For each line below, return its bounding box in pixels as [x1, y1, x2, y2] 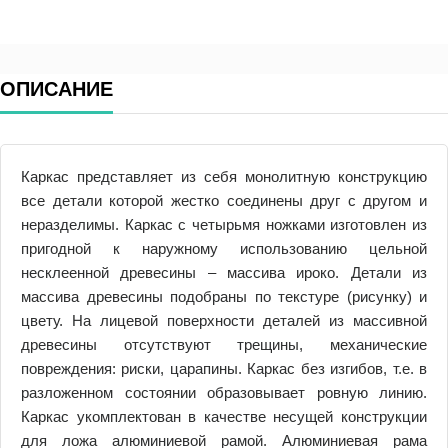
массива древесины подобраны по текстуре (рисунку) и [21, 288, 427, 306]
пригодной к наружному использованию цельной [21, 240, 427, 258]
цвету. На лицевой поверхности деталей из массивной [21, 312, 427, 330]
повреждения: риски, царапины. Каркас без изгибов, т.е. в [21, 360, 427, 378]
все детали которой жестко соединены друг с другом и [21, 192, 427, 210]
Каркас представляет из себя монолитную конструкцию [21, 168, 427, 186]
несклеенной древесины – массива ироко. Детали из [21, 264, 427, 282]
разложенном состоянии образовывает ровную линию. [21, 384, 427, 402]
